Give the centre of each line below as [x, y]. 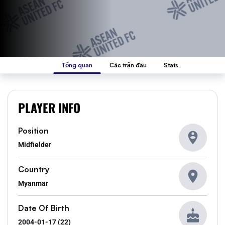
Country [34, 169]
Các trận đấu [128, 65]
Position [33, 131]
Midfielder [35, 145]
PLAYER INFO [49, 107]
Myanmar [33, 183]
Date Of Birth [44, 208]
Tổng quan [77, 65]
